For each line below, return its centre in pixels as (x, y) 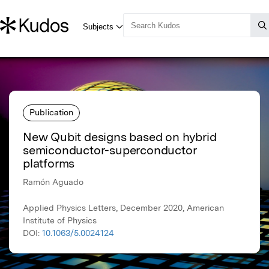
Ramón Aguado (53, 182)
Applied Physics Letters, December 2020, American (123, 208)
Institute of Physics (60, 221)
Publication (51, 112)
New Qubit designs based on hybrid (120, 137)
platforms (49, 164)
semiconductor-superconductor (110, 150)
